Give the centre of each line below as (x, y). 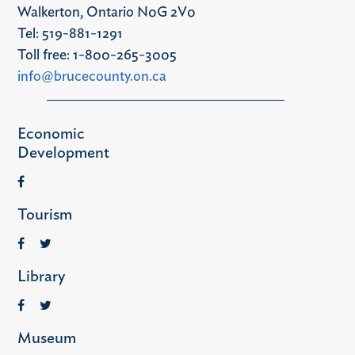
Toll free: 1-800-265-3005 (97, 55)
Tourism (44, 214)
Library (41, 276)
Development (63, 153)
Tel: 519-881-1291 (70, 34)
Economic (51, 134)
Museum (46, 338)
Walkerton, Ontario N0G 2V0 (106, 12)
